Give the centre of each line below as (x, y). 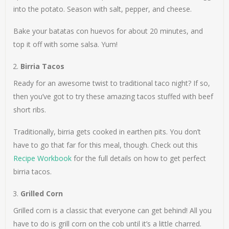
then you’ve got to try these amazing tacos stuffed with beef (113, 97)
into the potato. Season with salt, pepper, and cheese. (103, 9)
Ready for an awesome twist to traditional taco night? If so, (112, 83)
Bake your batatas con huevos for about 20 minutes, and (108, 31)
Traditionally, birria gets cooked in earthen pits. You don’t (107, 132)
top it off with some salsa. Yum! (66, 44)
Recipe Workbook (43, 158)
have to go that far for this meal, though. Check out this (106, 145)
